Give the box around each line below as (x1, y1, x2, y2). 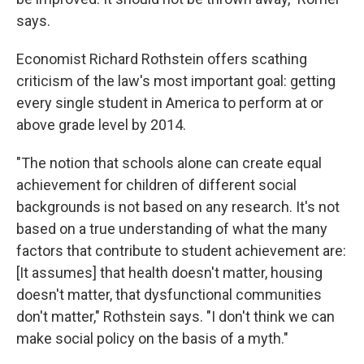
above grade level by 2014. (16, 116, 186, 133)
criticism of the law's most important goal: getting (16, 72, 336, 89)
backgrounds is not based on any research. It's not (16, 198, 340, 215)
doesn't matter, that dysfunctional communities (16, 286, 322, 303)
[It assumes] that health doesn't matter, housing (16, 264, 323, 281)
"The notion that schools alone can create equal (16, 154, 322, 171)
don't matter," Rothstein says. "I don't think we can (16, 308, 335, 325)
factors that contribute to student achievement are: (16, 242, 346, 259)
